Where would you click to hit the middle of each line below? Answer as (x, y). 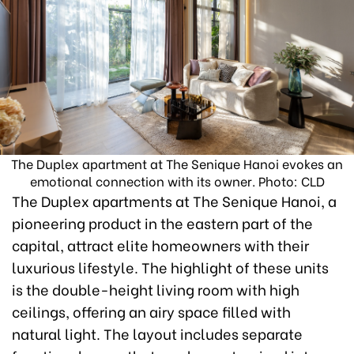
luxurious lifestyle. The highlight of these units (170, 266)
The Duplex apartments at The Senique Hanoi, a (174, 200)
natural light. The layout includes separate (157, 333)
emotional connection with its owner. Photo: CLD (177, 180)
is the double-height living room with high (156, 288)
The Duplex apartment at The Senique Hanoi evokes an (177, 163)
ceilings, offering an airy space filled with (151, 311)
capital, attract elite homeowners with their (160, 244)
